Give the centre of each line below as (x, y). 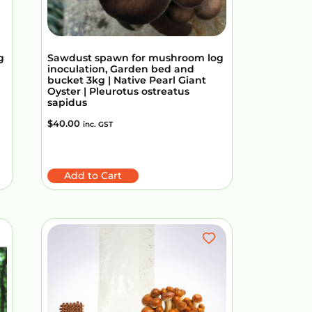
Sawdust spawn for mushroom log (135, 57)
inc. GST (98, 124)
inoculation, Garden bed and (121, 69)
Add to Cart (93, 175)
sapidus (67, 102)
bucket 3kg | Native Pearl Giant (127, 80)
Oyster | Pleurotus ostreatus (118, 91)
